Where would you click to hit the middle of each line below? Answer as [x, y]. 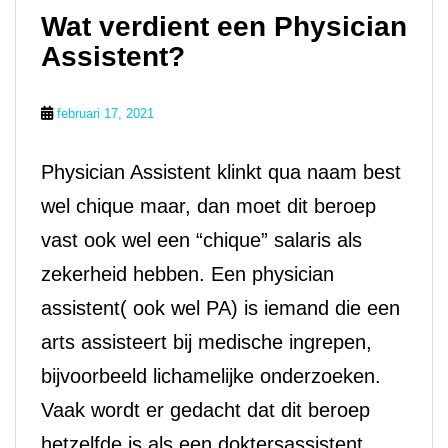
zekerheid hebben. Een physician [187, 274]
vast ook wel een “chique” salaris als [201, 240]
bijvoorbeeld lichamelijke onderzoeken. [211, 376]
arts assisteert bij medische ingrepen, [206, 342]
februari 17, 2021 [105, 113]
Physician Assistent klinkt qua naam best [221, 172]
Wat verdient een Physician [224, 26]
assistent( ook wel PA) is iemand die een [220, 308]
